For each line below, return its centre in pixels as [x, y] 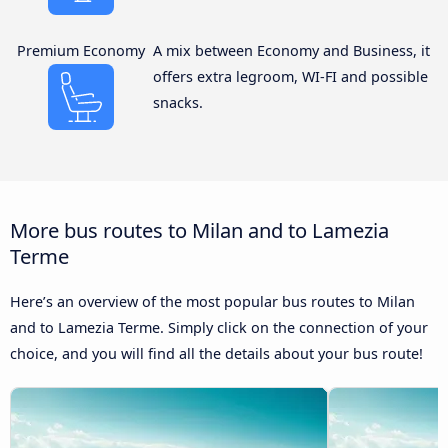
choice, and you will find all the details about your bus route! [216, 354]
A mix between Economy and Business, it [291, 51]
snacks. [177, 103]
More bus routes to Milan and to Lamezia [199, 230]
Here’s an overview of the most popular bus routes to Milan [212, 302]
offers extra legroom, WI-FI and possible [290, 77]
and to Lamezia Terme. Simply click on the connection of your [219, 328]
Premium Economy [81, 51]
